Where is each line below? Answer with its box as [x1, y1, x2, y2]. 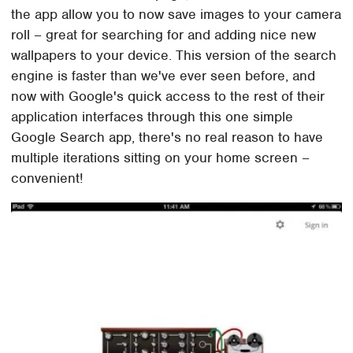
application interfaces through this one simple [11, 107, 294, 125]
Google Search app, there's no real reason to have [11, 128, 324, 146]
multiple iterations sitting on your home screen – [11, 148, 310, 166]
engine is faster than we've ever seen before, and [11, 66, 316, 84]
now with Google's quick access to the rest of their [11, 87, 325, 105]
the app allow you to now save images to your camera [11, 5, 342, 23]
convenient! [11, 169, 84, 187]
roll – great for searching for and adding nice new [11, 25, 317, 43]
